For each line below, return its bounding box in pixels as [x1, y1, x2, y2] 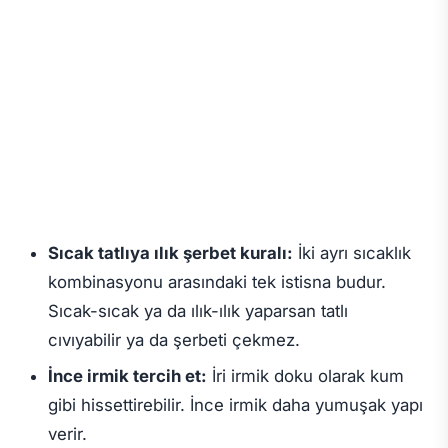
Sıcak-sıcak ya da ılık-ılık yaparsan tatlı [47, 301, 348, 322]
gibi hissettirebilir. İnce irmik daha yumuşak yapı [47, 394, 423, 415]
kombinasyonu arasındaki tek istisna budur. [47, 272, 386, 293]
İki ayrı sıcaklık [292, 243, 411, 264]
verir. [47, 423, 87, 444]
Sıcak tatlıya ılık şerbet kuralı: [47, 243, 293, 264]
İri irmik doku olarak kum [206, 365, 404, 386]
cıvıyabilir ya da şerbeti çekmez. [47, 330, 300, 351]
